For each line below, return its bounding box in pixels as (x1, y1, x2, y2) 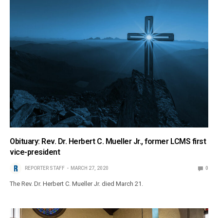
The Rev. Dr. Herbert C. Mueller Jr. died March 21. (10, 180, 144, 188)
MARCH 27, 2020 (71, 165, 109, 171)
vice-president (10, 147, 60, 157)
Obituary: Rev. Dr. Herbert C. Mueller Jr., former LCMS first (10, 137, 206, 146)
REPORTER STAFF (25, 165, 65, 171)
